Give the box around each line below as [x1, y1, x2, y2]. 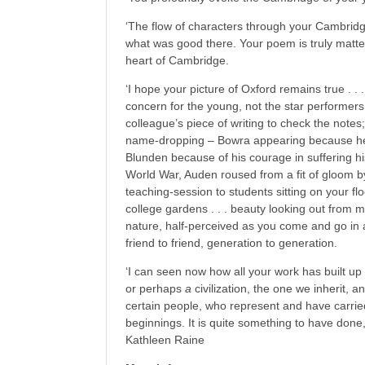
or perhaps [125, 282, 186, 295]
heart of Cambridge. [125, 54, 230, 67]
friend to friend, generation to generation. [125, 236, 338, 249]
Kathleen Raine [125, 333, 205, 346]
